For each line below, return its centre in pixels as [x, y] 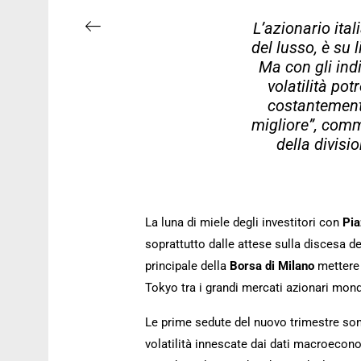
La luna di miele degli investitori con [244, 222]
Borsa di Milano [274, 266]
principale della [187, 266]
